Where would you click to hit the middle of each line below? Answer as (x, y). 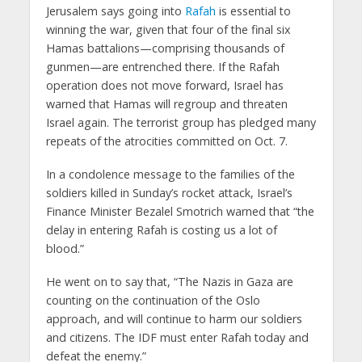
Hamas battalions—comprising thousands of (165, 48)
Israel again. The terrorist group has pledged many (181, 123)
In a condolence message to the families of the (170, 174)
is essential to (253, 11)
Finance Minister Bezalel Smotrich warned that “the (180, 211)
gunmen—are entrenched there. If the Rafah (162, 67)
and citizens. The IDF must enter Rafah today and (177, 337)
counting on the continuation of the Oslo (153, 300)
